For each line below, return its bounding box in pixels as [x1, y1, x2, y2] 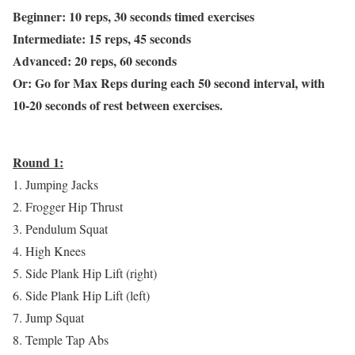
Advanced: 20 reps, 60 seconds [13, 52, 177, 71]
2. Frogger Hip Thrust [13, 198, 123, 216]
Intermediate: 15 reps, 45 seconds [13, 29, 191, 48]
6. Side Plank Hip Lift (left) [13, 287, 150, 304]
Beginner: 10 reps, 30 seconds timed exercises [13, 7, 254, 26]
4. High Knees [13, 242, 86, 260]
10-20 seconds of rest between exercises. [13, 96, 227, 115]
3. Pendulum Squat [13, 220, 108, 238]
